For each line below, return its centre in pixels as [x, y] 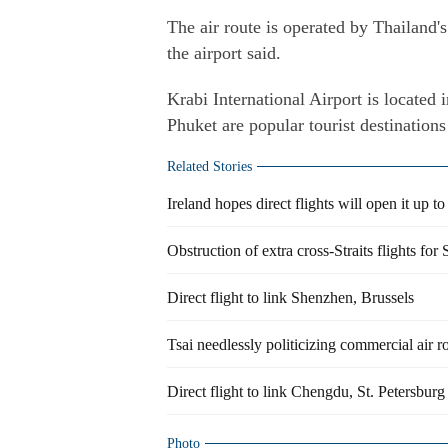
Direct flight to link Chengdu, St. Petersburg [306, 391]
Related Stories [209, 166]
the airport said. [224, 53]
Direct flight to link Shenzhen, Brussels [290, 297]
